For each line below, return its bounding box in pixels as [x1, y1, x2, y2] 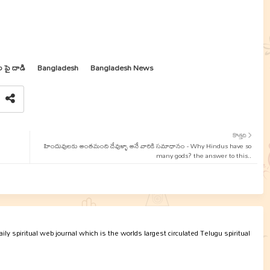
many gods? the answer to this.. [155, 149, 251, 162]
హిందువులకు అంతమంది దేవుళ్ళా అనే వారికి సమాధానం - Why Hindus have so [43, 139, 251, 152]
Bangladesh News [90, 60, 153, 75]
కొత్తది [232, 129, 246, 141]
